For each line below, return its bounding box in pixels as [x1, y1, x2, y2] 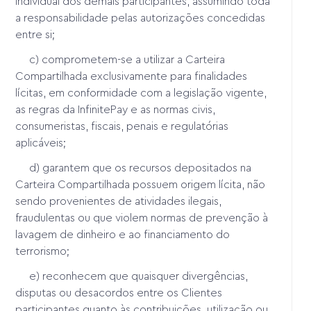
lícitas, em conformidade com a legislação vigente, [15, 87, 267, 99]
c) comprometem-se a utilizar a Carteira [15, 53, 226, 65]
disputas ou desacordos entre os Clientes [15, 287, 223, 299]
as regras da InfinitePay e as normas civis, [15, 103, 216, 115]
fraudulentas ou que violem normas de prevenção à [15, 212, 269, 224]
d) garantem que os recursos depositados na [15, 162, 252, 174]
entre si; [15, 28, 56, 40]
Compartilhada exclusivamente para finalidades [15, 70, 248, 82]
